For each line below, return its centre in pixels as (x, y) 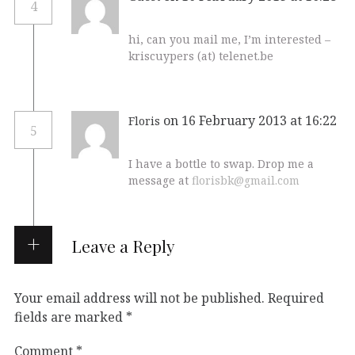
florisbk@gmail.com (246, 180)
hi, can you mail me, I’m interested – (229, 39)
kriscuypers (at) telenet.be (201, 55)
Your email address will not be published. (139, 298)
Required (296, 298)
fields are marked (70, 317)
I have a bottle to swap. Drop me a (221, 163)
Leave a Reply (123, 245)
